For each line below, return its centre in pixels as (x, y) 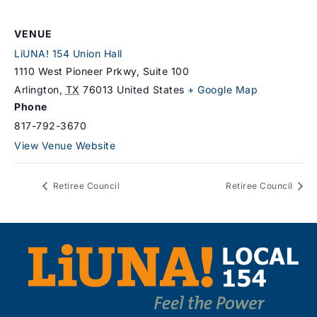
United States (151, 89)
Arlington (37, 89)
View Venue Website (65, 145)
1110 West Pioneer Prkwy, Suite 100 (102, 71)
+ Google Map (223, 89)
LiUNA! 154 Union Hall (68, 53)
